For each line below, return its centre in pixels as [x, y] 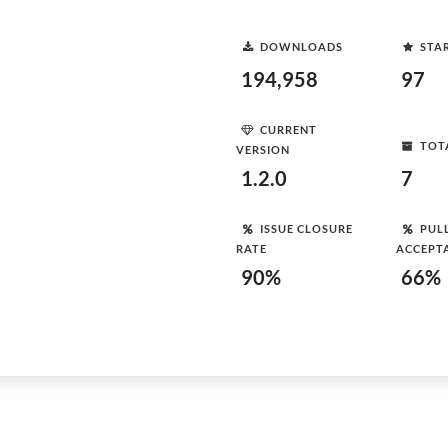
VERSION [263, 149]
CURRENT [288, 129]
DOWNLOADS [301, 46]
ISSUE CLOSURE [306, 228]
